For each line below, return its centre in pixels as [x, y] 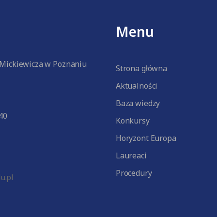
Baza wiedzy [138, 103]
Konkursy [132, 121]
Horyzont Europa [146, 138]
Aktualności [137, 86]
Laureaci [131, 155]
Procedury [134, 173]
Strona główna [141, 68]
